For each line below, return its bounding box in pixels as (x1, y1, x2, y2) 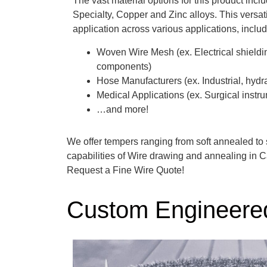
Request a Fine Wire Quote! (67, 164, 187, 175)
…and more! (97, 104, 148, 114)
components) (97, 61, 154, 72)
